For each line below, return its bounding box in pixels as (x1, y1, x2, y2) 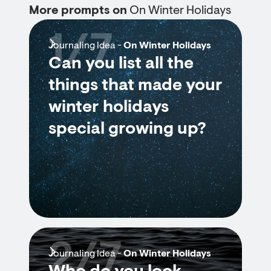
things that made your (48, 77, 223, 94)
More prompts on (29, 5, 129, 17)
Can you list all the (48, 56, 194, 73)
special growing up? (48, 121, 206, 138)
